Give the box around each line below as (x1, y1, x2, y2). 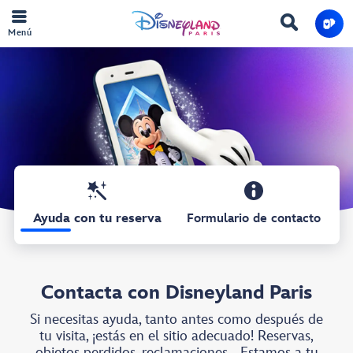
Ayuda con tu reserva (32, 211, 162, 226)
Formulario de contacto (186, 211, 321, 226)
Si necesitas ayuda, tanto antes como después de (30, 311, 323, 328)
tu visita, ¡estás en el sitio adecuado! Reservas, (39, 328, 314, 344)
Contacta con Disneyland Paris (41, 281, 312, 304)
